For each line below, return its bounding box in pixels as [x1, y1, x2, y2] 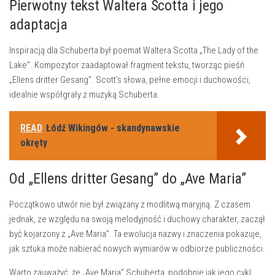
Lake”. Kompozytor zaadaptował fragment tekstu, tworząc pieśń [9, 60, 244, 71]
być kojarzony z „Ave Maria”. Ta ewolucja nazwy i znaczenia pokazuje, [9, 228, 261, 239]
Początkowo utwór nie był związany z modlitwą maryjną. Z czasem [9, 199, 250, 210]
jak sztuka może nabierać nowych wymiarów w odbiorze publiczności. [9, 243, 265, 254]
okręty [20, 137, 47, 149]
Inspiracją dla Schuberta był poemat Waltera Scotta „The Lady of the [9, 45, 258, 56]
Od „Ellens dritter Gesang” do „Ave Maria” [9, 170, 246, 187]
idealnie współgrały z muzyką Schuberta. [9, 89, 160, 100]
